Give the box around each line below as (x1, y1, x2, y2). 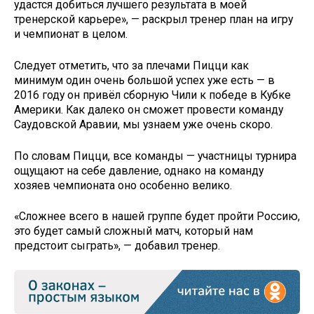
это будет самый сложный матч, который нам (14, 224, 253, 238)
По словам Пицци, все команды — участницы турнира (14, 149, 296, 163)
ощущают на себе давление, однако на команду (14, 163, 264, 177)
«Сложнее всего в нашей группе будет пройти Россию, (14, 210, 300, 224)
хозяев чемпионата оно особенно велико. (14, 178, 232, 192)
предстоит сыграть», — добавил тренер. (14, 239, 220, 253)
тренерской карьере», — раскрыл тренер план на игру (14, 13, 293, 27)
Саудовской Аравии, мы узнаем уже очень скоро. (14, 117, 273, 131)
